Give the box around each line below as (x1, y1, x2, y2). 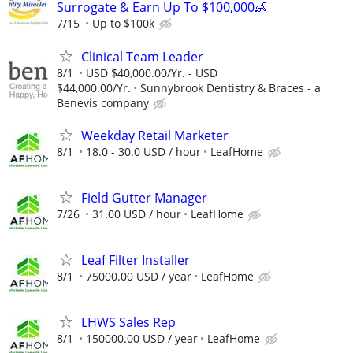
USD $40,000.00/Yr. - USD (86, 65, 217, 80)
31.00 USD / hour (92, 206, 181, 221)
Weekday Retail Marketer (81, 126, 229, 144)
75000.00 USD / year (86, 269, 191, 284)
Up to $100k (92, 16, 154, 32)
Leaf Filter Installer (81, 251, 190, 269)
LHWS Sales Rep (81, 314, 176, 332)
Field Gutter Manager (81, 188, 207, 206)
